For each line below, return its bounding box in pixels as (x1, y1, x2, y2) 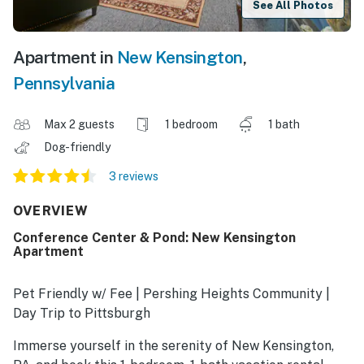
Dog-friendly (44, 141, 113, 154)
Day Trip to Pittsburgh (13, 305, 150, 322)
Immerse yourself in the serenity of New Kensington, (13, 338, 334, 354)
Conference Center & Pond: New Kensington (13, 230, 296, 246)
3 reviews (109, 170, 158, 184)
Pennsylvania (13, 73, 115, 94)
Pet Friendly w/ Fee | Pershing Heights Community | (13, 286, 330, 302)
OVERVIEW (13, 203, 89, 219)
